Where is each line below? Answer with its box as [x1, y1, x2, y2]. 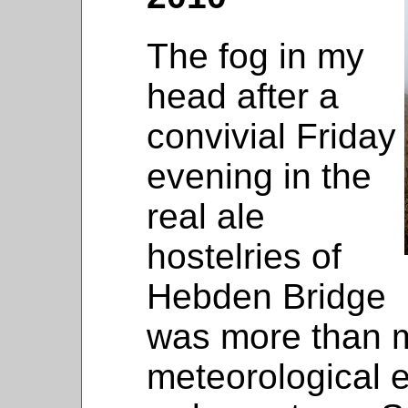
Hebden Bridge [147, 276, 386, 316]
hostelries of [147, 236, 342, 276]
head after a [147, 76, 339, 116]
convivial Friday [147, 116, 396, 156]
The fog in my [147, 36, 364, 76]
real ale [147, 196, 265, 236]
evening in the [147, 156, 372, 196]
